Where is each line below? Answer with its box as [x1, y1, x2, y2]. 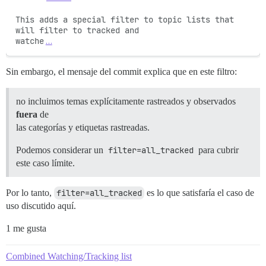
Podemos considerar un [16, 145, 106, 156]
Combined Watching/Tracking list [6, 251, 132, 262]
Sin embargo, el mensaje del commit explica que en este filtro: [6, 66, 237, 77]
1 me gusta [6, 223, 46, 234]
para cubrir [196, 145, 239, 156]
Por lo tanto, [6, 188, 54, 198]
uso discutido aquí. [6, 201, 76, 211]
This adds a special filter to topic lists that [15, 14, 234, 26]
